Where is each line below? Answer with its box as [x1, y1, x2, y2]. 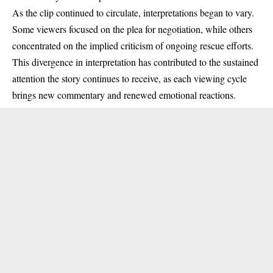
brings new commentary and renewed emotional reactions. [12, 88, 236, 102]
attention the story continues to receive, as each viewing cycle [12, 72, 247, 85]
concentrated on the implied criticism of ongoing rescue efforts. [12, 39, 253, 52]
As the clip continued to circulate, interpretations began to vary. [12, 6, 254, 19]
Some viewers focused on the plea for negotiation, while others [12, 23, 252, 36]
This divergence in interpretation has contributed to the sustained [12, 55, 258, 69]
